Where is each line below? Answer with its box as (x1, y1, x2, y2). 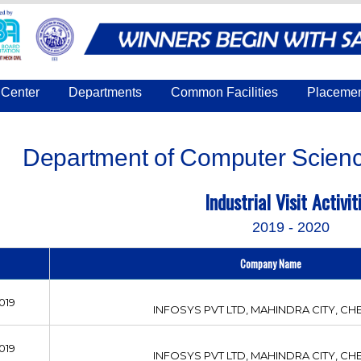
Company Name (240, 255, 302, 272)
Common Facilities (170, 85, 278, 99)
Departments (68, 85, 142, 99)
